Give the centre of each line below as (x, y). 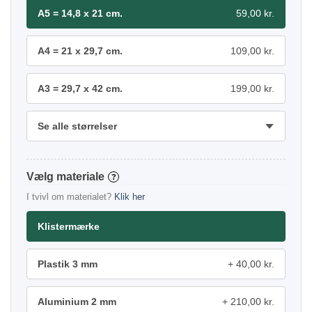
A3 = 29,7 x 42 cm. (80, 88)
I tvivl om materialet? (70, 196)
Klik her (130, 196)
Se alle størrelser (77, 126)
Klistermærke (69, 226)
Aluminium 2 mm (77, 301)
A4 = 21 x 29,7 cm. (80, 50)
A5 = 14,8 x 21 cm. (80, 13)
